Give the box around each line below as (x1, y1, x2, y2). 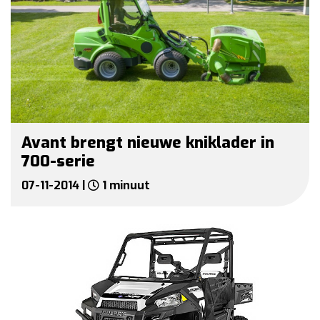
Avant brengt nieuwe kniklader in (21, 132, 274, 154)
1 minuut (99, 178, 150, 194)
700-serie (21, 151, 95, 172)
